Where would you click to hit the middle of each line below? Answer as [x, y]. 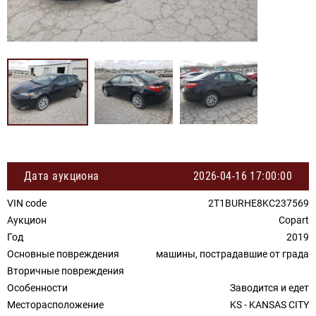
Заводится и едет [269, 288]
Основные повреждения [63, 254]
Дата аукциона [62, 176]
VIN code [27, 203]
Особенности [37, 288]
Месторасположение [55, 305]
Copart [294, 220]
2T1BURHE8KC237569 [259, 203]
